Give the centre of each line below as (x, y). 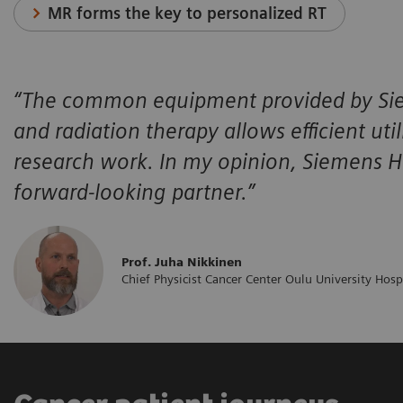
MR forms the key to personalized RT (188, 13)
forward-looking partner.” (134, 192)
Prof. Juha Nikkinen (182, 262)
